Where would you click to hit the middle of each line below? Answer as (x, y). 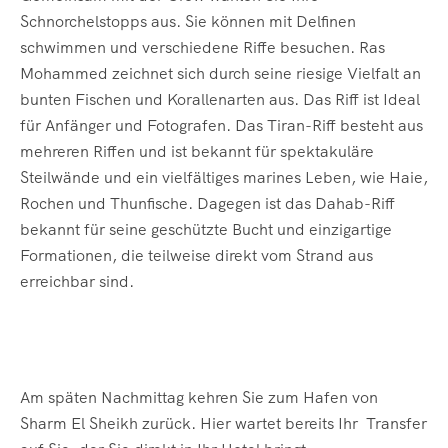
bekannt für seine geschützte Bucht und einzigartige (206, 229)
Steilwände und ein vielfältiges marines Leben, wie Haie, (224, 177)
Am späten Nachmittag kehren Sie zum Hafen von (199, 397)
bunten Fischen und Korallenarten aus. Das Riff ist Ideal (220, 99)
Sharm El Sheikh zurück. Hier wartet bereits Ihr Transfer (223, 423)
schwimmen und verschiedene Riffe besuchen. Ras (202, 47)
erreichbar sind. (79, 281)
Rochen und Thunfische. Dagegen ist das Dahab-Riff (207, 203)
